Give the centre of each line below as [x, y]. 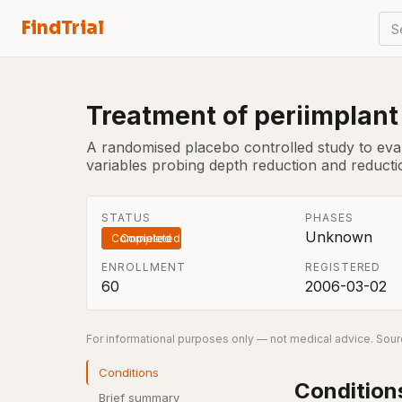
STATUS [126, 218]
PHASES [329, 218]
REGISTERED [343, 267]
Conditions [129, 372]
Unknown [338, 237]
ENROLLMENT [144, 267]
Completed [141, 238]
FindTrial [63, 28]
